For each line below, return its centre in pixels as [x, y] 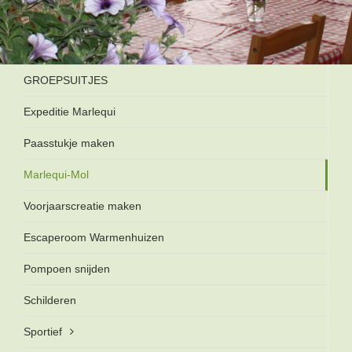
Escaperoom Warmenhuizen [94, 238]
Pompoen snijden [67, 269]
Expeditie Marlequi [70, 112]
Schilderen [50, 301]
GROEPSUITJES [66, 81]
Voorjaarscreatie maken [82, 206]
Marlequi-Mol [56, 175]
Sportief [43, 332]
